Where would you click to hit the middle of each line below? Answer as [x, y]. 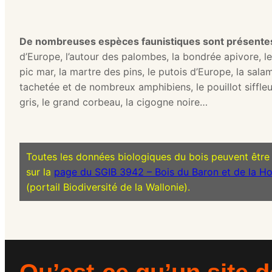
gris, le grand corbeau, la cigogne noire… [114, 102]
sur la [40, 172]
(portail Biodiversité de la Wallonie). [108, 187]
